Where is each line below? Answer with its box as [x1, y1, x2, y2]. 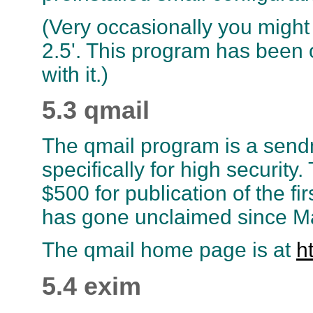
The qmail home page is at [42, 238, 296, 262]
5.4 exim [42, 271, 141, 300]
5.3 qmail [42, 95, 150, 124]
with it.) [42, 62, 108, 86]
